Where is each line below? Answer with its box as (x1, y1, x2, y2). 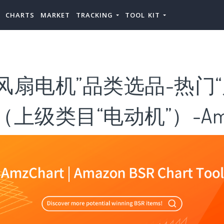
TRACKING (76, 10, 116, 19)
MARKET (40, 10, 70, 19)
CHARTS (5, 10, 34, 19)
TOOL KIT (125, 10, 163, 19)
